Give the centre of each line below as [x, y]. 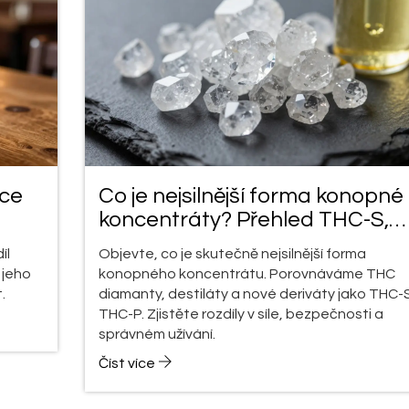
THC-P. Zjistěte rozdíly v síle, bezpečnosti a [241, 314]
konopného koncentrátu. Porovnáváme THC [246, 273]
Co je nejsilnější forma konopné [251, 195]
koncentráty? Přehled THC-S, [243, 219]
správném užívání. [157, 334]
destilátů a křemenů [198, 243]
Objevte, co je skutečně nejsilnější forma [232, 253]
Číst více [128, 363]
